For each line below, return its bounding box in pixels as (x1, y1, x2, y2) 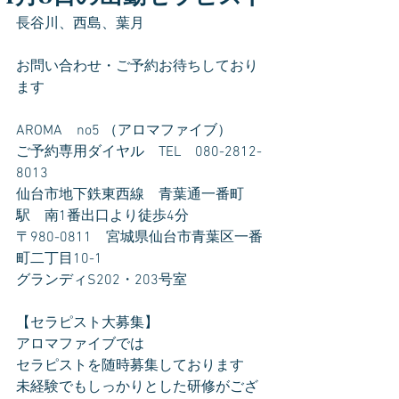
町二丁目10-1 (16, 250, 102, 268)
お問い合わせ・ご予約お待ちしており (16, 58, 258, 76)
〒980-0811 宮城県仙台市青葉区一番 (16, 229, 263, 247)
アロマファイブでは (16, 336, 144, 354)
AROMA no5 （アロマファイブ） (16, 122, 232, 140)
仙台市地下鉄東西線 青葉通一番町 (16, 186, 244, 204)
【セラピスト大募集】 (16, 314, 159, 332)
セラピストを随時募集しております (16, 357, 244, 375)
